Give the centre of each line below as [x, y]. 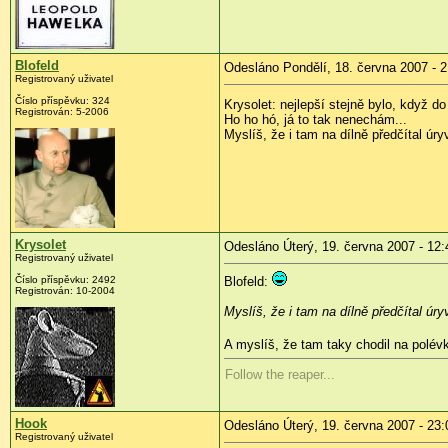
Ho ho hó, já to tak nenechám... [315, 119]
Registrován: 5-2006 [62, 111]
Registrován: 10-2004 [65, 290]
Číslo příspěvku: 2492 [65, 279]
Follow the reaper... [280, 374]
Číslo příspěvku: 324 [62, 100]
